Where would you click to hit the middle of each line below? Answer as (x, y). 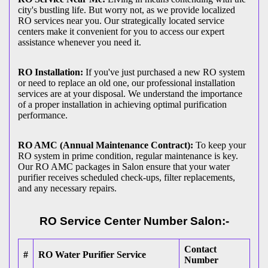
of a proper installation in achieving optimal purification (122, 104)
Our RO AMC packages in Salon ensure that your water (124, 166)
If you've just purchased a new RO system (164, 72)
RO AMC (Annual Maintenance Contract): (106, 145)
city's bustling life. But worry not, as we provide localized (127, 10)
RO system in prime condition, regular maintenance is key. (128, 156)
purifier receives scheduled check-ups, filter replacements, (127, 177)
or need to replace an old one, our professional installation (127, 83)
